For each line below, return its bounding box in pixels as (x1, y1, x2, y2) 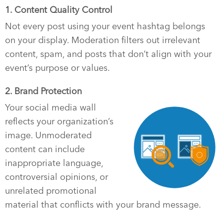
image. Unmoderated (5, 129, 92, 141)
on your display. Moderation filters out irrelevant (5, 34, 200, 46)
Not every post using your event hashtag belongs (5, 20, 205, 32)
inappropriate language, (5, 157, 103, 168)
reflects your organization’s (5, 115, 113, 127)
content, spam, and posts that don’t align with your (5, 48, 212, 59)
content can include (5, 143, 85, 155)
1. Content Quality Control (5, 4, 112, 15)
